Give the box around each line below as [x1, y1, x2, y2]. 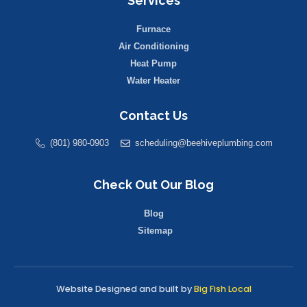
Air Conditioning [118, 41, 189, 52]
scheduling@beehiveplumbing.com [135, 138, 273, 149]
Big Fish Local [193, 283, 251, 295]
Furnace [136, 24, 171, 35]
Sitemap [138, 225, 173, 236]
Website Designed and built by [56, 283, 194, 295]
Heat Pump [130, 58, 177, 69]
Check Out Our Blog [93, 177, 214, 193]
